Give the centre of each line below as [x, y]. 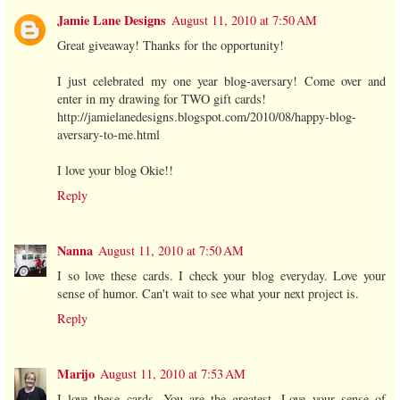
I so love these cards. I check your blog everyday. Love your [221, 276]
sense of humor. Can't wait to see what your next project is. [208, 294]
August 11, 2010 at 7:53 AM [173, 374]
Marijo [76, 374]
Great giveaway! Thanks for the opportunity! [171, 46]
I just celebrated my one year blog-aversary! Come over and [221, 81]
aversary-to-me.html [108, 135]
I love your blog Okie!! [115, 171]
